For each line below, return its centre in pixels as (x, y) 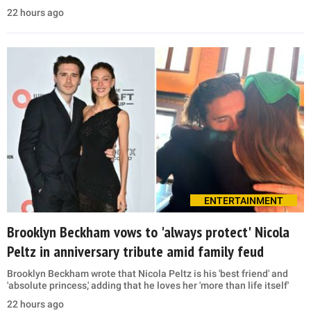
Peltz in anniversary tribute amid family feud (135, 251)
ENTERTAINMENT (244, 200)
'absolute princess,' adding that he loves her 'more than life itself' (148, 285)
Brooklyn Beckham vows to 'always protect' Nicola (148, 232)
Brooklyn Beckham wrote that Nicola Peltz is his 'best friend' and (148, 273)
